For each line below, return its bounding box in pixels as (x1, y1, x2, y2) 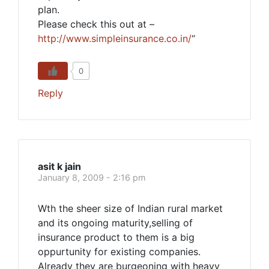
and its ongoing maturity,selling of (38, 217, 193, 229)
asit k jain (38, 160, 81, 172)
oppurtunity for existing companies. (38, 246, 201, 258)
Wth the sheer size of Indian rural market (38, 202, 223, 214)
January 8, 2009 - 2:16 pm (38, 172, 146, 183)
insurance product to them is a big (38, 231, 195, 243)
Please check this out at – (38, 18, 154, 30)
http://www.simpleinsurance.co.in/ (38, 32, 192, 44)
